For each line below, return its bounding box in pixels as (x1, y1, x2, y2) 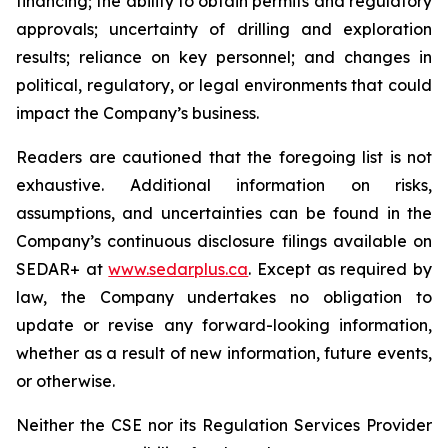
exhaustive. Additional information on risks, (16, 175, 432, 195)
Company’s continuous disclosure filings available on (16, 231, 432, 251)
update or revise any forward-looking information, (16, 315, 432, 335)
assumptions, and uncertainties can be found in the (16, 203, 432, 223)
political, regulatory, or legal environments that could (16, 75, 432, 95)
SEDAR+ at (16, 259, 109, 279)
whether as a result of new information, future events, (16, 343, 432, 363)
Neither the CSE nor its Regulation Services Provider (16, 415, 432, 435)
